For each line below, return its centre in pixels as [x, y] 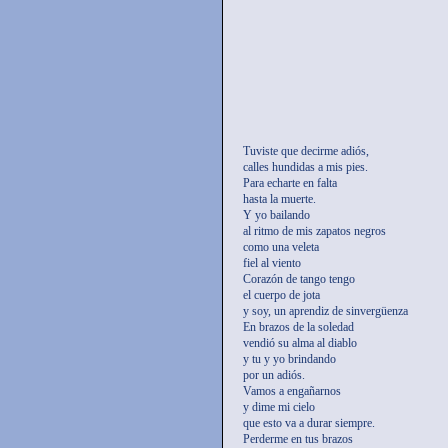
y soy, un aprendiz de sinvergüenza [325, 311]
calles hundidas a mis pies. [305, 167]
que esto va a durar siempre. [309, 423]
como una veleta [281, 247]
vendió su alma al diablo [300, 343]
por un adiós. [274, 375]
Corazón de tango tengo [299, 279]
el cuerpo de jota [281, 295]
